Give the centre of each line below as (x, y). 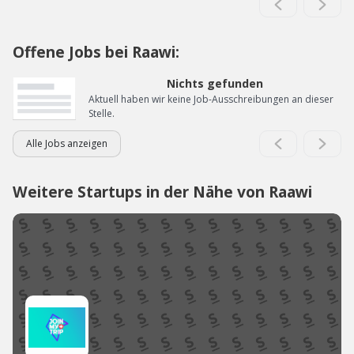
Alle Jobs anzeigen (67, 144)
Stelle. (102, 114)
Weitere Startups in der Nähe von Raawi (162, 192)
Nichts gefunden (215, 84)
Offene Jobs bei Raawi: (96, 52)
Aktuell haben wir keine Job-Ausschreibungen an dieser (211, 100)
